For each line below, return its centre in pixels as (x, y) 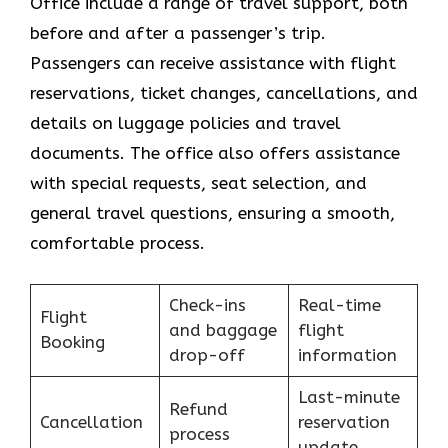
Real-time (339, 304)
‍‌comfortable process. (117, 243)
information (347, 354)
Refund (198, 408)
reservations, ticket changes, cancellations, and (224, 93)
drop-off (206, 354)
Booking (72, 341)
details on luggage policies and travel (185, 123)
